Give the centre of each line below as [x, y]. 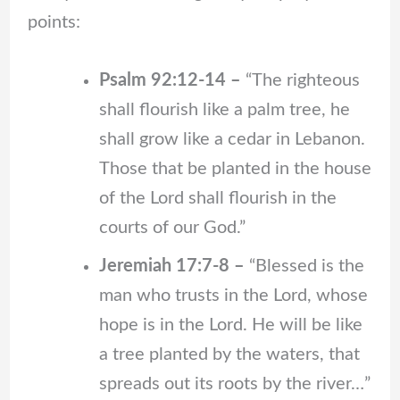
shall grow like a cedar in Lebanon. [232, 139]
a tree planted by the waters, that [229, 354]
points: [54, 22]
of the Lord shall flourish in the [217, 198]
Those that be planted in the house [235, 168]
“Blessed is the [304, 266]
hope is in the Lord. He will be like [230, 325]
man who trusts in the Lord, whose [233, 295]
